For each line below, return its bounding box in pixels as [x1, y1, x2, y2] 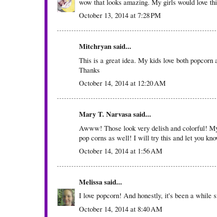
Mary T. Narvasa [79, 109, 131, 120]
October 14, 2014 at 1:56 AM [79, 145, 162, 155]
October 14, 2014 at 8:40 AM [79, 203, 162, 214]
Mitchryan [79, 41, 111, 52]
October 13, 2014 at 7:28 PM [79, 10, 161, 20]
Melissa [79, 177, 102, 187]
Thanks [79, 64, 100, 75]
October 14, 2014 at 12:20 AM [79, 78, 166, 88]
